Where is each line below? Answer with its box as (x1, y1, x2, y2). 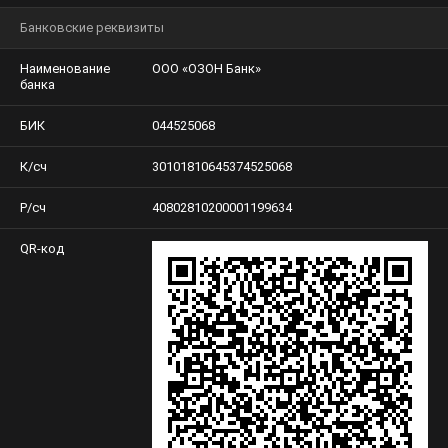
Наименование (20, 61, 110, 76)
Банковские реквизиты (20, 20, 164, 35)
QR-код (20, 241, 64, 256)
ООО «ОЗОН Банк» (152, 61, 261, 76)
